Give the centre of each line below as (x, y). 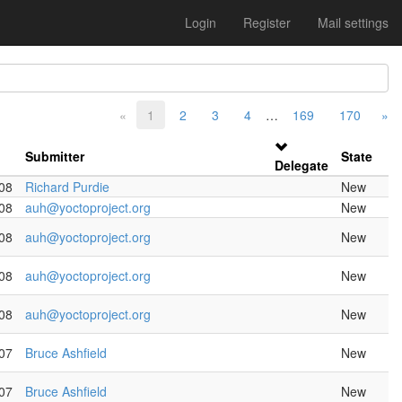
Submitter (55, 156)
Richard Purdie (67, 187)
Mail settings (353, 22)
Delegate (301, 165)
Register (267, 22)
